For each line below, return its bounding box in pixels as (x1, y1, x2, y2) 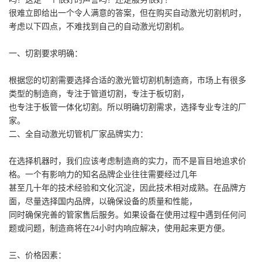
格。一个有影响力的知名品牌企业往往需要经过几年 (9, 170, 197, 179)
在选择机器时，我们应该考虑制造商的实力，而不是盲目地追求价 (9, 157, 246, 166)
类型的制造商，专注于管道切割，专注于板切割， (9, 89, 189, 98)
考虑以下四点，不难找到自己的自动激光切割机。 (9, 22, 189, 31)
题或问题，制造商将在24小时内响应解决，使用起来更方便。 (9, 224, 230, 233)
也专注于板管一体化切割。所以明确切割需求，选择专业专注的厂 (9, 103, 246, 112)
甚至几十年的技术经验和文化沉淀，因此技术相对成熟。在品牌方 (9, 184, 246, 192)
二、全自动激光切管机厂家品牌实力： (9, 130, 148, 139)
